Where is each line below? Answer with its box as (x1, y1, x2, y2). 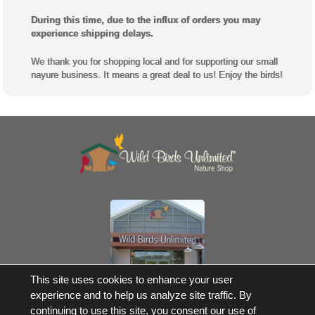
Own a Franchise (120, 269, 195, 281)
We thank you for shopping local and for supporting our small (31, 56, 278, 67)
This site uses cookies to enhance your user (30, 274, 233, 286)
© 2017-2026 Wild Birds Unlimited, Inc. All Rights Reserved (27, 299, 288, 311)
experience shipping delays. (31, 27, 153, 39)
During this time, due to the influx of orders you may (31, 14, 260, 25)
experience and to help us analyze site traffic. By (30, 289, 252, 302)
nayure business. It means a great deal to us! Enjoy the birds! (31, 69, 283, 80)
